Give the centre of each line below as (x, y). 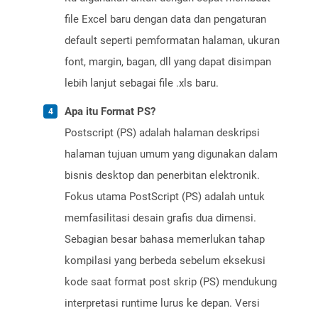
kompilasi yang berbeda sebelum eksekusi (165, 261)
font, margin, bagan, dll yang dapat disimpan (168, 62)
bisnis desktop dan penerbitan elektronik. (162, 176)
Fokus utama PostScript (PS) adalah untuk (165, 197)
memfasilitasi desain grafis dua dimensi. (160, 218)
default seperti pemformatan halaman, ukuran (172, 41)
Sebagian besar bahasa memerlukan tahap (165, 240)
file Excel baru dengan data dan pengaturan (165, 20)
